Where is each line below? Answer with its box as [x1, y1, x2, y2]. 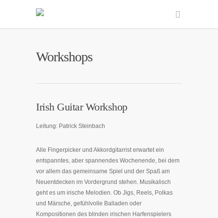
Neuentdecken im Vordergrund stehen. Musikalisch [36, 179, 171, 185]
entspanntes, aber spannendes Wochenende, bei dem [36, 157, 180, 164]
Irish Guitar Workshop [36, 101, 127, 113]
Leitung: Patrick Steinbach [36, 123, 105, 129]
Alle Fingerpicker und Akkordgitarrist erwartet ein [36, 146, 164, 153]
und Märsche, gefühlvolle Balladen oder [36, 200, 142, 207]
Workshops [36, 49, 92, 64]
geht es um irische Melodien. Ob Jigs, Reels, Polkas [36, 189, 173, 196]
